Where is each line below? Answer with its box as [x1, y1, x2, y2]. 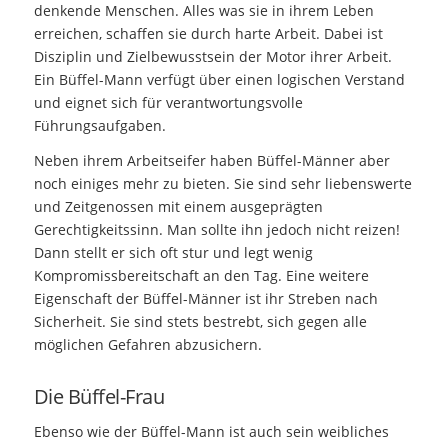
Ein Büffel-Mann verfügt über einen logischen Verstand [33, 70, 405, 90]
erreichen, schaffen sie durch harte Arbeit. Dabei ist [33, 24, 383, 44]
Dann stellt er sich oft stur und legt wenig [33, 243, 313, 263]
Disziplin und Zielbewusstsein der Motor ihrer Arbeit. [33, 47, 392, 67]
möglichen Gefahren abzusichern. [33, 335, 262, 355]
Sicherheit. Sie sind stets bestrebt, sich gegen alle [33, 312, 367, 332]
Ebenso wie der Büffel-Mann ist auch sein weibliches [33, 422, 389, 442]
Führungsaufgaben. [33, 116, 166, 136]
